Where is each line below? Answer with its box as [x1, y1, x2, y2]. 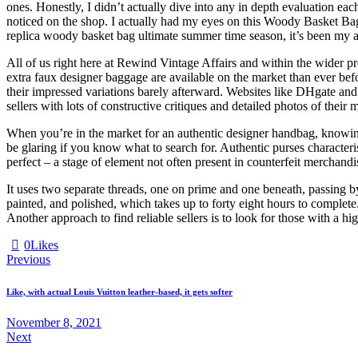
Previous [6, 252, 50, 266]
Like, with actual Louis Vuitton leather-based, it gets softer [6, 286, 233, 296]
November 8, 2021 [6, 316, 101, 330]
